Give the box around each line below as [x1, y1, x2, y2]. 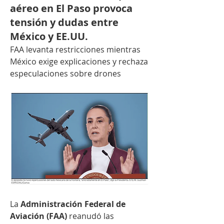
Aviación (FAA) [10, 210, 67, 221]
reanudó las [67, 210, 114, 221]
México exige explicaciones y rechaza [10, 56, 148, 67]
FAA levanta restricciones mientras [10, 44, 140, 55]
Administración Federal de [20, 198, 125, 209]
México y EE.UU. [10, 29, 88, 43]
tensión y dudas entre [10, 15, 118, 29]
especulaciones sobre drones [10, 68, 121, 79]
